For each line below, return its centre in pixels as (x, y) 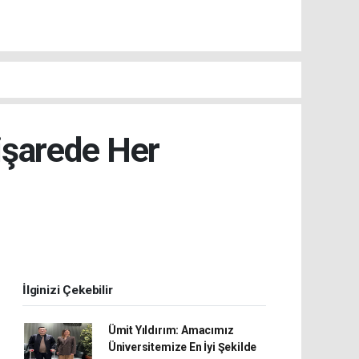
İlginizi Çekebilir (68, 290)
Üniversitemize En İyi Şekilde (182, 347)
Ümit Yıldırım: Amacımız (171, 330)
